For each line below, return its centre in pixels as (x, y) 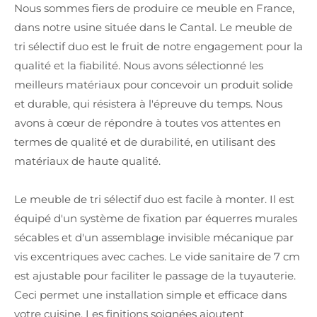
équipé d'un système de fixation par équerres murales (156, 218)
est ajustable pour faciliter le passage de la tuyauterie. (155, 276)
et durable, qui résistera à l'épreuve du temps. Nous (148, 104)
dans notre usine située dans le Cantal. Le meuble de (153, 27)
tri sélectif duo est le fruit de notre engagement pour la (158, 46)
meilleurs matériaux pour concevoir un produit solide (154, 85)
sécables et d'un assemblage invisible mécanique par (154, 237)
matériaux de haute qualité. (87, 161)
